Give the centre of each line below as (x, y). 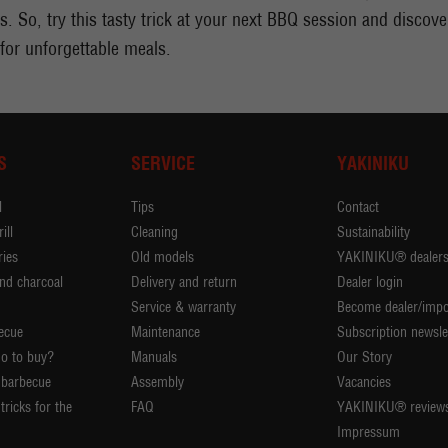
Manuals (153, 357)
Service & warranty (183, 307)
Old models (162, 257)
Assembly (157, 382)
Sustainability (374, 232)
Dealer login (370, 282)
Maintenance (165, 332)
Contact (358, 207)
